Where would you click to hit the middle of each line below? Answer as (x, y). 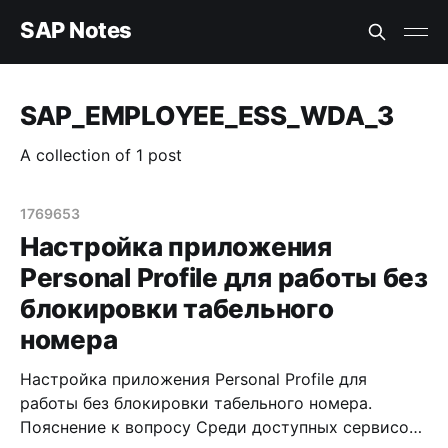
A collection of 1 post (101, 155)
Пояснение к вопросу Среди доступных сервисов (108, 427)
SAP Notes (76, 29)
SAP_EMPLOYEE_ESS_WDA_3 (207, 115)
